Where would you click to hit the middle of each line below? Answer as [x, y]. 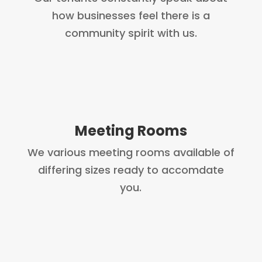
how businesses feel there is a [131, 16]
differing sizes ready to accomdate [131, 170]
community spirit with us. [131, 33]
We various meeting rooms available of [131, 153]
